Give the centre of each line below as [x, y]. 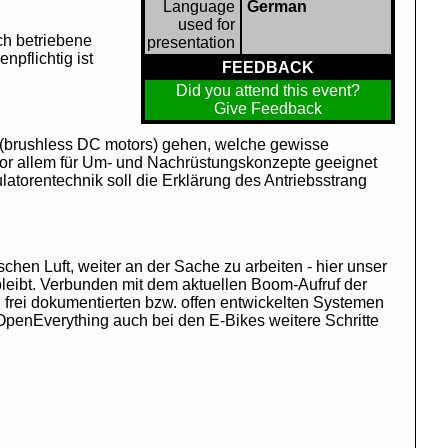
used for [206, 24]
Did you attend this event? [268, 90]
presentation [191, 42]
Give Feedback [268, 108]
